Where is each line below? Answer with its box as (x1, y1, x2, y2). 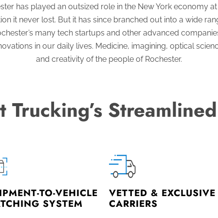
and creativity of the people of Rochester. (36, 54, 182, 64)
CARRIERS (109, 197, 158, 210)
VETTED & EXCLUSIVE (109, 186, 216, 200)
